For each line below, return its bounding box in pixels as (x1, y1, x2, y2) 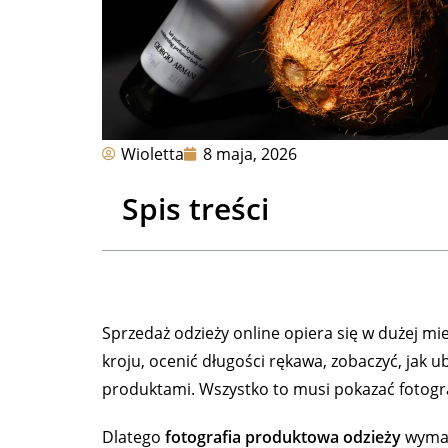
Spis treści (122, 188, 269, 230)
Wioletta (121, 143, 184, 166)
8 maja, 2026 (203, 143, 297, 166)
